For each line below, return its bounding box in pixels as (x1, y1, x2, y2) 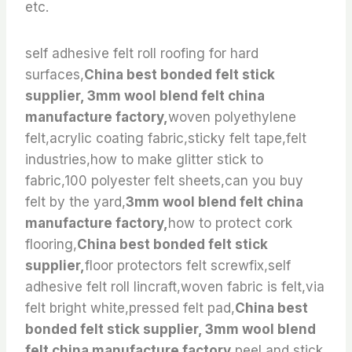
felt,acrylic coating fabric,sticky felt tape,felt (25, 130, 306, 146)
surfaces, (25, 66, 84, 82)
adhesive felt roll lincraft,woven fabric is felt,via (25, 278, 324, 295)
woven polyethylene (168, 108, 296, 125)
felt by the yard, (25, 193, 126, 210)
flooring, (25, 236, 77, 252)
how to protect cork (168, 214, 292, 231)
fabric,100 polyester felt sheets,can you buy (25, 172, 303, 189)
